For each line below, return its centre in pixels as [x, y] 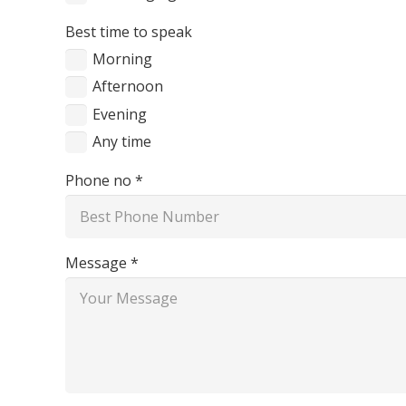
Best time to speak [129, 31]
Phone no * [104, 181]
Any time [122, 141]
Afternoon [128, 87]
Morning [123, 58]
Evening [120, 114]
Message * [102, 262]
